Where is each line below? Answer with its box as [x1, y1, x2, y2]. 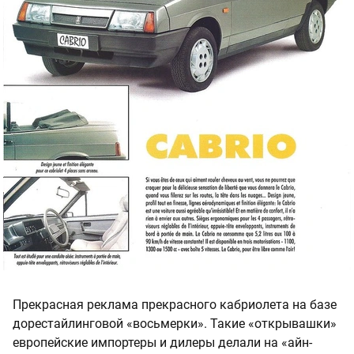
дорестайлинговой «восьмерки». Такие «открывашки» [13, 316, 337, 332]
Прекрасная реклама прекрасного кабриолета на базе [13, 297, 337, 313]
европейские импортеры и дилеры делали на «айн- [13, 335, 312, 351]
